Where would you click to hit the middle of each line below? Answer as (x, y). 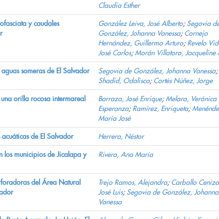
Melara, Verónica (191, 99)
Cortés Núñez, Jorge (183, 81)
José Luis (110, 192)
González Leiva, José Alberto (141, 24)
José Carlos (115, 53)
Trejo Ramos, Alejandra (133, 183)
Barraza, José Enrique (130, 99)
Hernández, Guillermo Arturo (141, 43)
